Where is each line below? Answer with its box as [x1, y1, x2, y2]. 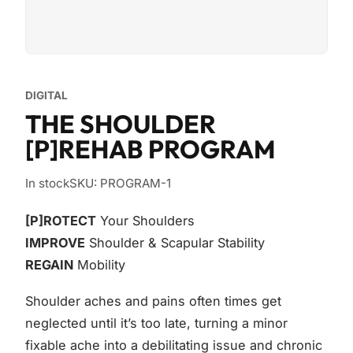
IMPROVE [25, 235, 85, 251]
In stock [25, 176, 69, 191]
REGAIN [25, 257, 73, 273]
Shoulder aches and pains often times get [25, 293, 281, 309]
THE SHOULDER [25, 108, 216, 139]
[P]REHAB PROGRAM [25, 133, 275, 165]
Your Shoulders [96, 213, 195, 229]
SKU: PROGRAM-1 [69, 176, 171, 191]
